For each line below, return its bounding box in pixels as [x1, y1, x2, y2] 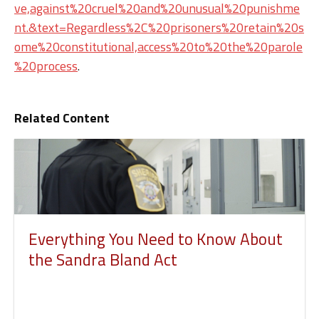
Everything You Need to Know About [28, 226, 283, 251]
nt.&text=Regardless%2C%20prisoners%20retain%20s [14, 17, 304, 37]
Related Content [14, 108, 110, 127]
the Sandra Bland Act [28, 246, 177, 272]
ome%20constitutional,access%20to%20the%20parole [14, 36, 303, 56]
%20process [14, 56, 78, 75]
